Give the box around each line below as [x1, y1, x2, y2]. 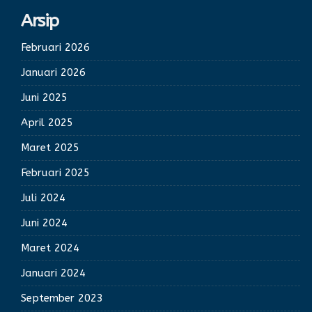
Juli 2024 [21, 191, 65, 204]
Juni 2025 [21, 91, 68, 104]
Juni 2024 [21, 216, 68, 229]
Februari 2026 [21, 40, 90, 54]
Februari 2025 [21, 166, 90, 179]
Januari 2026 [21, 65, 86, 79]
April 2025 [21, 116, 73, 129]
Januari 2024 [21, 266, 86, 279]
